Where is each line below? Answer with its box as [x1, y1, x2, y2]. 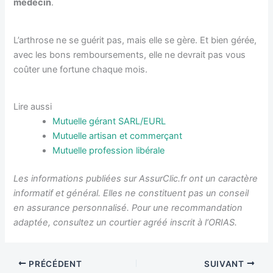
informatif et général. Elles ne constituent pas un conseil [13, 187, 249, 199]
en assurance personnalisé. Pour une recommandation [13, 202, 243, 213]
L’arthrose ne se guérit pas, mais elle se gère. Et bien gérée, [13, 34, 257, 46]
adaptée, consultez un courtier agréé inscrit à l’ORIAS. [13, 216, 238, 228]
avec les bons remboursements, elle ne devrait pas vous [13, 49, 246, 60]
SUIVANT [204, 258, 247, 269]
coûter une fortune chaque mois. [13, 63, 148, 75]
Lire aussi [13, 101, 52, 112]
